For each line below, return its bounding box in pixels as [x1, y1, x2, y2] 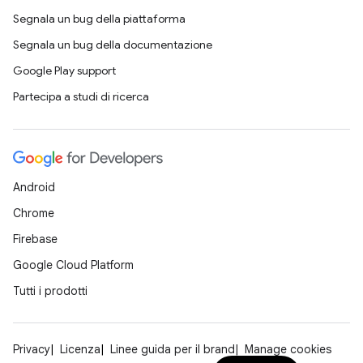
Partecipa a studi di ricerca [13, 89, 149, 105]
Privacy [13, 342, 50, 357]
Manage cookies [245, 342, 331, 357]
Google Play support [13, 63, 116, 79]
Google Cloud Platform [13, 258, 134, 273]
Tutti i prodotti [13, 284, 88, 299]
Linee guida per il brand [110, 342, 235, 357]
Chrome [13, 206, 54, 221]
